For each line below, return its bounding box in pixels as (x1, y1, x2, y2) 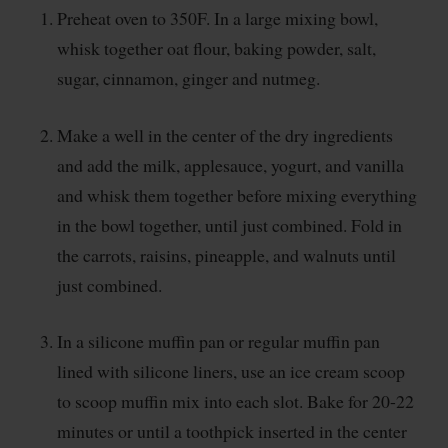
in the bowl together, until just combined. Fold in (56, 212, 402, 237)
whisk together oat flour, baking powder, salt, (56, 35, 376, 60)
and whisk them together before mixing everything (56, 182, 417, 207)
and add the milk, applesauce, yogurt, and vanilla (56, 152, 404, 177)
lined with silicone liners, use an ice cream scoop (56, 359, 405, 384)
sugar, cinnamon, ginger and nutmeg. (56, 65, 320, 90)
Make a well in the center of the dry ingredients (56, 122, 393, 147)
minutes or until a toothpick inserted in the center (56, 419, 407, 444)
